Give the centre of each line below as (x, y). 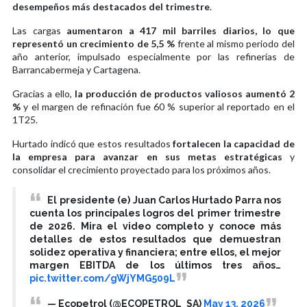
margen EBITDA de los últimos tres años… (155, 265)
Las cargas (40, 30)
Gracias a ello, (44, 93)
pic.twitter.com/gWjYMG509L (102, 278)
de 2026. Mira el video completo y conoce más (155, 226)
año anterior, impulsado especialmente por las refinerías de (153, 56)
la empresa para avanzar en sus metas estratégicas (147, 156)
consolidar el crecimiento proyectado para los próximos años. (142, 169)
